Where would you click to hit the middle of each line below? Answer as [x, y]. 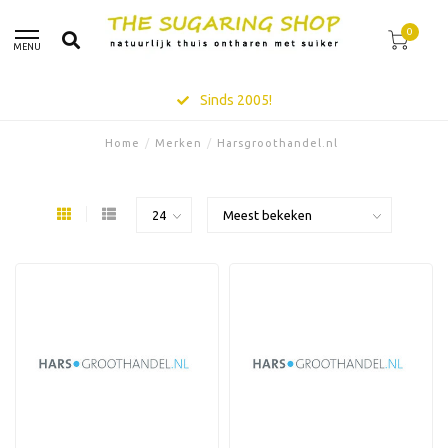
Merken [178, 143]
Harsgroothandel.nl [277, 143]
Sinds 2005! [234, 100]
